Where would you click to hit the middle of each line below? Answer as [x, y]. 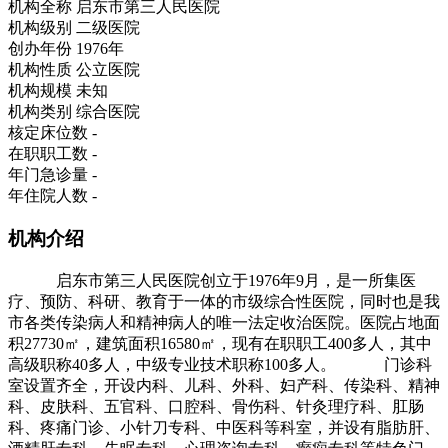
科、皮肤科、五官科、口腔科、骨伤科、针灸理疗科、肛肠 [216, 406]
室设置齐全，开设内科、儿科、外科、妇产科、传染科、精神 [224, 385]
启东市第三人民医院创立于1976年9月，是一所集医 [212, 280]
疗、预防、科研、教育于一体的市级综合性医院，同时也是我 [224, 301]
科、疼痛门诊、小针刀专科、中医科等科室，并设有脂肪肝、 [224, 427]
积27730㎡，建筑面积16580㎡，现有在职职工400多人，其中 [220, 343]
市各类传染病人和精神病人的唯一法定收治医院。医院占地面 [224, 322]
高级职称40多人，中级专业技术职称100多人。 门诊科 [220, 364]
